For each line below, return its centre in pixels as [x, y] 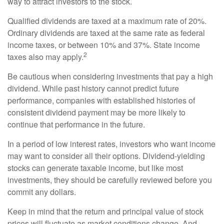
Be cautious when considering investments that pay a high [110, 76]
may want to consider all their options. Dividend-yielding [106, 156]
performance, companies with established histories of [101, 100]
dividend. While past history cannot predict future [93, 88]
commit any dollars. [42, 192]
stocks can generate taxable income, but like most [95, 168]
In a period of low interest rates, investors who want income [111, 144]
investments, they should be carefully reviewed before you [110, 180]
